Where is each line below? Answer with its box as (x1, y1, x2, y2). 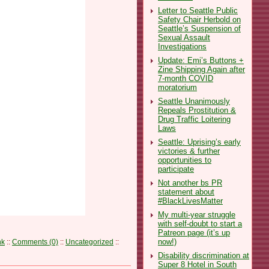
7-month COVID (158, 73, 213, 83)
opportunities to (158, 155, 211, 165)
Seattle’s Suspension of (158, 23, 241, 33)
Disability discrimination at (158, 250, 249, 260)
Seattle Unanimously (158, 96, 230, 106)
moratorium (158, 82, 197, 92)
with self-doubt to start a (158, 219, 242, 228)
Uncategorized (65, 238, 113, 246)
